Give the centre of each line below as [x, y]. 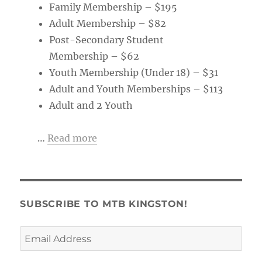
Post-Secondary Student [106, 39]
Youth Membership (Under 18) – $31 [133, 72]
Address [38, 250]
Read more [72, 138]
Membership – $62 [94, 56]
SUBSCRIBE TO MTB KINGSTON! [104, 204]
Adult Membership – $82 [107, 23]
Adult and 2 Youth [91, 105]
